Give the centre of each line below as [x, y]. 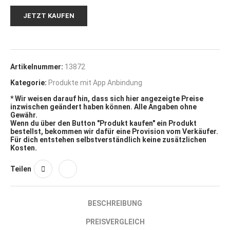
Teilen [21, 169]
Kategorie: [28, 82]
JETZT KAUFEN [49, 15]
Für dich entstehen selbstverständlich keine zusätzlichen [108, 139]
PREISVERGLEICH [115, 222]
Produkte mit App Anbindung [95, 82]
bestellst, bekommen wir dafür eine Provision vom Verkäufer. [114, 131]
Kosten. [24, 148]
